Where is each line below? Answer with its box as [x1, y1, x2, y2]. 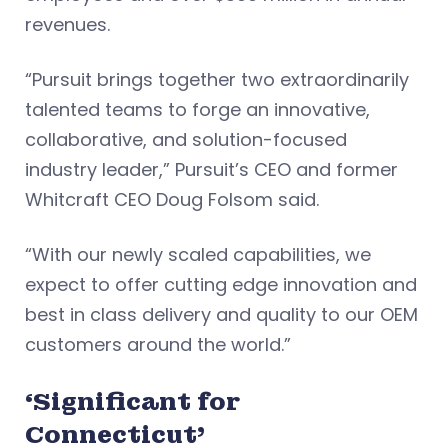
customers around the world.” [25, 331, 291, 357]
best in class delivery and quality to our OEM [25, 301, 418, 327]
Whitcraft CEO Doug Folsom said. [25, 186, 324, 212]
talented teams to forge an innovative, [25, 96, 370, 122]
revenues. [25, 11, 110, 37]
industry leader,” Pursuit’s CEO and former [25, 156, 398, 182]
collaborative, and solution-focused [25, 126, 347, 152]
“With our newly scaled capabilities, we [25, 241, 371, 267]
